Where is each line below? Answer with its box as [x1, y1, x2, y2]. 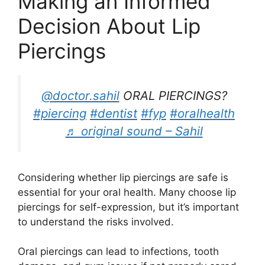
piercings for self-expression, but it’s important [18, 201, 239, 213]
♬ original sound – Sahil [65, 123, 203, 138]
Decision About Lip [18, 13, 201, 38]
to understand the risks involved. [18, 215, 174, 228]
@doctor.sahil [41, 88, 119, 103]
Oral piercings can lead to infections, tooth [18, 245, 219, 258]
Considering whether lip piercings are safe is [18, 171, 228, 183]
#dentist [90, 105, 137, 121]
